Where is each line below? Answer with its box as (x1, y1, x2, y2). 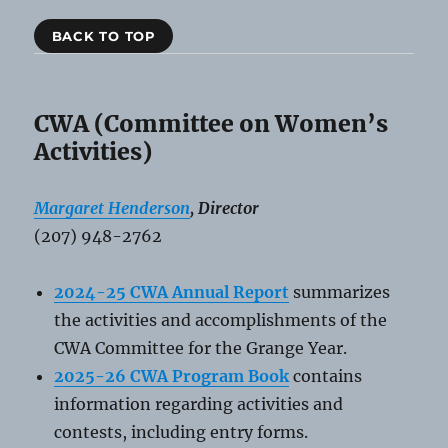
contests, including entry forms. (54, 421, 309, 442)
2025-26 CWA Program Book (54, 365, 290, 386)
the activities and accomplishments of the (54, 309, 388, 330)
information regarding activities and (54, 393, 344, 414)
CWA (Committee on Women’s (34, 108, 389, 138)
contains (289, 365, 363, 386)
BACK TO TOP (51, 27, 156, 44)
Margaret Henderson (34, 197, 191, 218)
